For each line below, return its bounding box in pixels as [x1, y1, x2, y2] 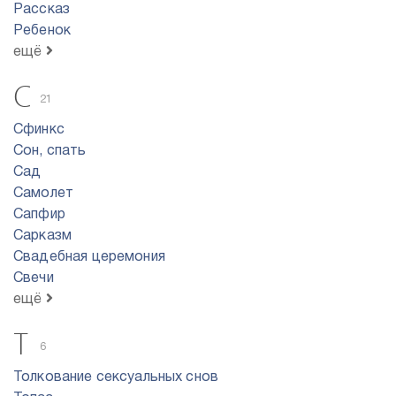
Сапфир [13, 209, 65, 221]
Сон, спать [13, 145, 87, 157]
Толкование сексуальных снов [13, 371, 219, 384]
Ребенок [13, 25, 72, 37]
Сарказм [13, 230, 72, 242]
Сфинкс [13, 124, 65, 136]
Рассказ [13, 4, 71, 16]
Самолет [13, 187, 74, 200]
